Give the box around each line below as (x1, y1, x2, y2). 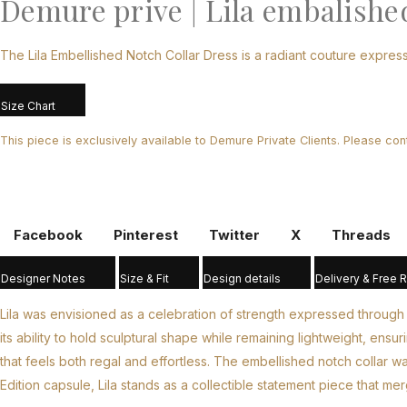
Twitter (209, 226, 260, 244)
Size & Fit (120, 271, 169, 285)
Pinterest (114, 226, 178, 244)
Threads (332, 226, 391, 244)
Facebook (14, 226, 83, 244)
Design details (203, 271, 281, 285)
